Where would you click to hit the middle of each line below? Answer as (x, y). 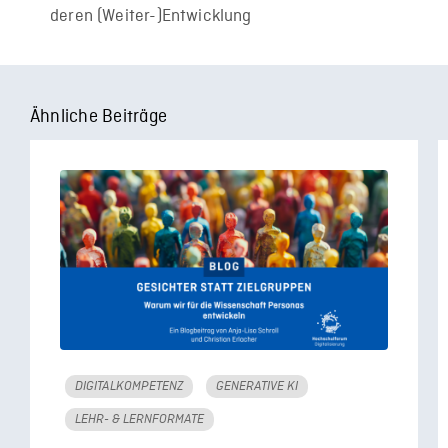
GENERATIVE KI (257, 385)
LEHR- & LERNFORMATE (139, 418)
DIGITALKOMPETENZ (129, 385)
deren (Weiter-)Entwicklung (151, 16)
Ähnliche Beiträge (99, 117)
